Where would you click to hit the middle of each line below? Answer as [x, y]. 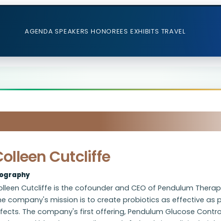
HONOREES [110, 31]
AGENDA [39, 31]
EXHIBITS [145, 31]
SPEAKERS [72, 31]
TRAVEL [173, 31]
